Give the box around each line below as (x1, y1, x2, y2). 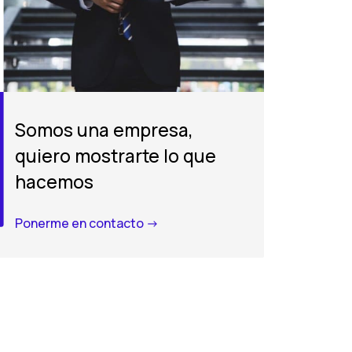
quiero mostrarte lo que (15, 144, 217, 168)
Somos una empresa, (15, 118, 194, 142)
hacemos (15, 170, 94, 194)
